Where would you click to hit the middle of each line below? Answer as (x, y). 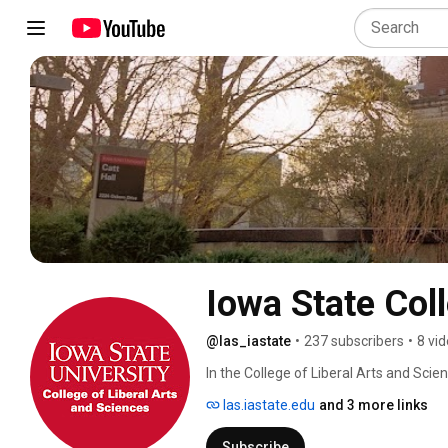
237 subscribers (354, 340)
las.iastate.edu (267, 404)
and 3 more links (373, 404)
